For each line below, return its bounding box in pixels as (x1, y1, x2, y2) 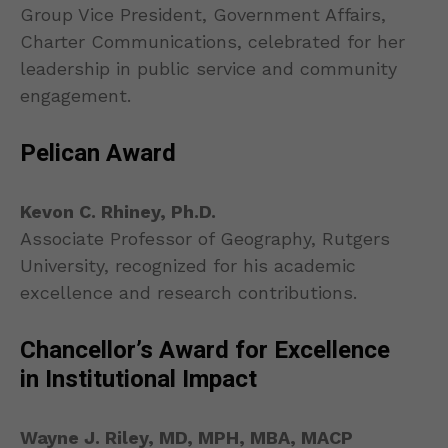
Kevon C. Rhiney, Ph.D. (20, 201, 216, 223)
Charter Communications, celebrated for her (20, 31, 405, 53)
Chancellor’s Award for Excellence (20, 333, 390, 369)
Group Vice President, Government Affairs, (20, 4, 386, 26)
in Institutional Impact (20, 362, 257, 398)
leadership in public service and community (20, 58, 397, 80)
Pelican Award (20, 136, 176, 172)
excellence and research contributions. (20, 282, 357, 304)
